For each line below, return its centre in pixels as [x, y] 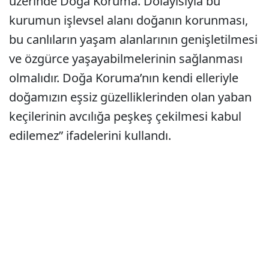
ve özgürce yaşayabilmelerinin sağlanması [126, 59]
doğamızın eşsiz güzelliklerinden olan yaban [130, 97]
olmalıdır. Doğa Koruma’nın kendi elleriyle [124, 78]
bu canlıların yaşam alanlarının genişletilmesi [133, 40]
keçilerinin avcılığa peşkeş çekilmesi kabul [125, 116]
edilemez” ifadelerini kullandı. [90, 136]
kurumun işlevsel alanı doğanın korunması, [128, 20]
